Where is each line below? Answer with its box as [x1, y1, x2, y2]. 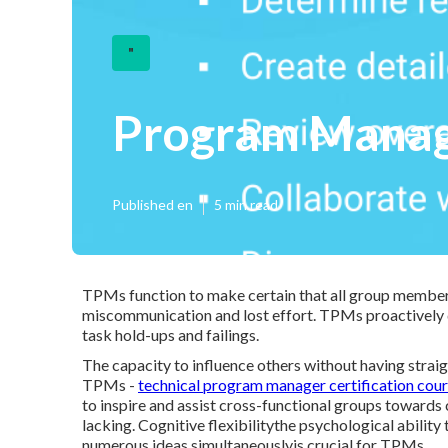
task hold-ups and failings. [82, 325, 259, 344]
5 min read [214, 196, 278, 213]
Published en [112, 196, 193, 213]
